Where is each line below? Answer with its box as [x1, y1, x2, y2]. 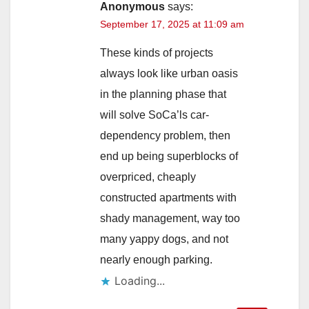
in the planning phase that [100, 88, 226, 100]
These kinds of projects [100, 46, 213, 59]
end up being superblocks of [100, 150, 238, 162]
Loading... [114, 273, 165, 288]
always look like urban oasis [100, 67, 238, 79]
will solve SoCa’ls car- [100, 108, 209, 121]
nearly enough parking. [100, 253, 212, 266]
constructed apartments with [100, 191, 237, 203]
